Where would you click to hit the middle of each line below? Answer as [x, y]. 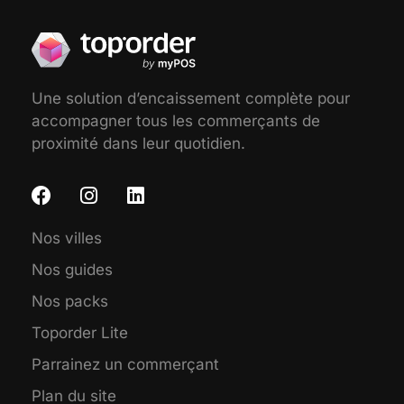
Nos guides [72, 270]
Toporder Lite [80, 333]
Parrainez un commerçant [125, 365]
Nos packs [70, 302]
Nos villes [67, 239]
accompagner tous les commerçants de [176, 120]
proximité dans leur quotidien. [138, 143]
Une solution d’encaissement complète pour [191, 98]
